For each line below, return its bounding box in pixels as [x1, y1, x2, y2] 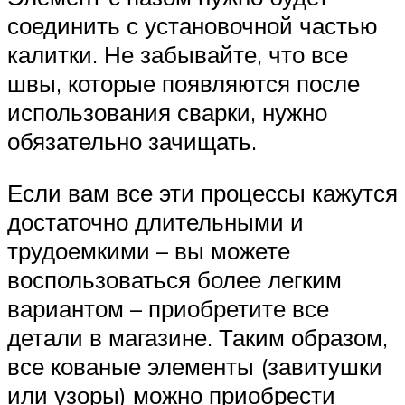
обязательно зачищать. [7, 126, 257, 155]
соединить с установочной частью [7, 10, 378, 40]
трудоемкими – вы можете [7, 236, 290, 266]
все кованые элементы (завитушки [7, 352, 382, 381]
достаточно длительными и [7, 207, 304, 237]
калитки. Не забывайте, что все [7, 39, 348, 69]
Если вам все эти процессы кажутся [7, 178, 398, 208]
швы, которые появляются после [7, 68, 360, 98]
